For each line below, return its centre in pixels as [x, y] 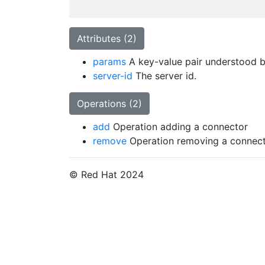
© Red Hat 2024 [106, 174]
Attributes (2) [107, 38]
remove [110, 141]
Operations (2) [109, 104]
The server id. [164, 76]
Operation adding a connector [179, 127]
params [109, 62]
